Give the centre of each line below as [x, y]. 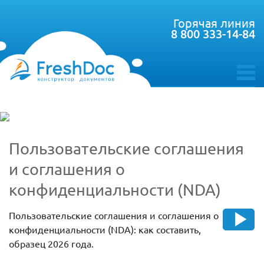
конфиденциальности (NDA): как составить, [105, 230]
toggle [249, 83]
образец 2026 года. [51, 244]
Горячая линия [214, 23]
